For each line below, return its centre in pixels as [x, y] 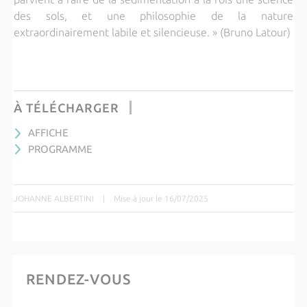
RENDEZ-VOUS [78, 279]
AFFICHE [48, 133]
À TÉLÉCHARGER [66, 108]
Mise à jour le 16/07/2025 [161, 199]
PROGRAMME [60, 149]
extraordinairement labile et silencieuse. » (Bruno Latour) [152, 33]
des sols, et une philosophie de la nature [153, 16]
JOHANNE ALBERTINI [53, 199]
